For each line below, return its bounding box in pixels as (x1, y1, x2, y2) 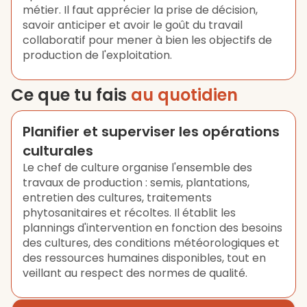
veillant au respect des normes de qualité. (23, 265, 247, 281)
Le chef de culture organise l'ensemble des (23, 160, 252, 175)
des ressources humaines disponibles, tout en (23, 250, 266, 266)
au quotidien (131, 84, 238, 106)
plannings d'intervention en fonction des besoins (23, 220, 282, 236)
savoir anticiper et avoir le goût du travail (23, 17, 243, 33)
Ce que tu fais (11, 84, 131, 106)
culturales (23, 141, 93, 160)
